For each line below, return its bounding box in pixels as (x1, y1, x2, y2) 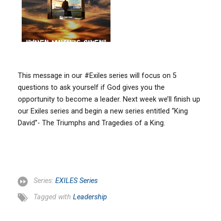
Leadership (73, 192, 108, 201)
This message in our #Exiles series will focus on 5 (18, 71, 177, 80)
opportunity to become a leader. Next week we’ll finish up (18, 95, 201, 104)
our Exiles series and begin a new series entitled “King (18, 107, 188, 115)
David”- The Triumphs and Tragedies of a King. (18, 118, 166, 127)
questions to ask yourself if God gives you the (18, 83, 165, 92)
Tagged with (34, 192, 74, 201)
